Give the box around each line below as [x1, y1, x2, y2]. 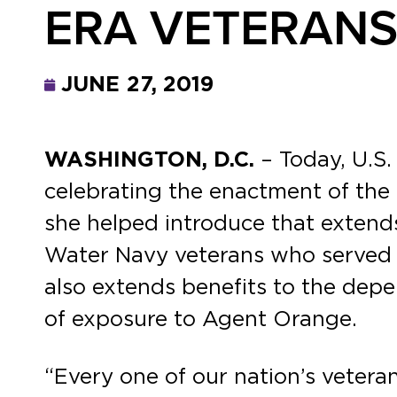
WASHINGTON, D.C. [44, 149, 254, 171]
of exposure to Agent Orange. [44, 308, 357, 331]
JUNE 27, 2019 [61, 74, 214, 96]
